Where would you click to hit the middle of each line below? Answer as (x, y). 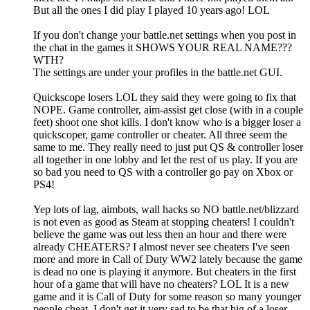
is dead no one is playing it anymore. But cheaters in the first (165, 272)
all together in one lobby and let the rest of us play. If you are (165, 160)
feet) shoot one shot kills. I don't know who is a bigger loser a (167, 122)
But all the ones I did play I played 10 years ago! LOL (152, 10)
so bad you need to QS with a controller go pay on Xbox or (163, 172)
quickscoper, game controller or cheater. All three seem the (160, 135)
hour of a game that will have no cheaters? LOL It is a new (161, 284)
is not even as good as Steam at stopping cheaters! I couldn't (164, 222)
